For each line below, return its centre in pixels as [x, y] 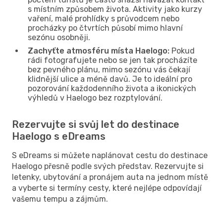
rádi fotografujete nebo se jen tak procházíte [112, 60]
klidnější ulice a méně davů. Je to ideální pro [110, 79]
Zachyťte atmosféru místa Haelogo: [99, 51]
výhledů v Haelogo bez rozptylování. [95, 98]
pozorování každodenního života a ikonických [112, 88]
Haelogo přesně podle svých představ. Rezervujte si [108, 166]
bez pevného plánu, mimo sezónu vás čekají [109, 69]
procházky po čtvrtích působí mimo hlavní [105, 28]
